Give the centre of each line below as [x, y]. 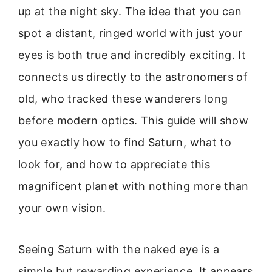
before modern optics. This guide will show [134, 121]
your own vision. [62, 208]
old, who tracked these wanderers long [123, 99]
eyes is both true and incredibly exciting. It [132, 55]
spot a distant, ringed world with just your [131, 33]
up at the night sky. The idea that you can [130, 11]
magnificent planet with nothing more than [134, 186]
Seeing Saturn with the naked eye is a [119, 250]
